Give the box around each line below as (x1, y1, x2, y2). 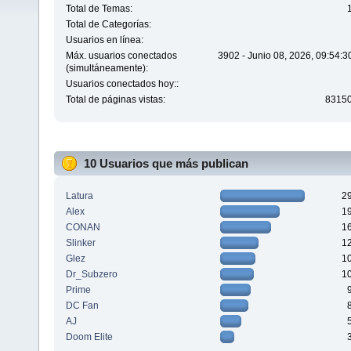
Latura (65, 190, 93, 201)
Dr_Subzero (65, 268, 118, 280)
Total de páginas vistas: (65, 94, 165, 106)
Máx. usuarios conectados (65, 50, 177, 62)
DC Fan (65, 299, 99, 311)
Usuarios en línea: (65, 34, 143, 46)
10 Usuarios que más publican (84, 157, 248, 171)
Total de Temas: (65, 3, 132, 15)
